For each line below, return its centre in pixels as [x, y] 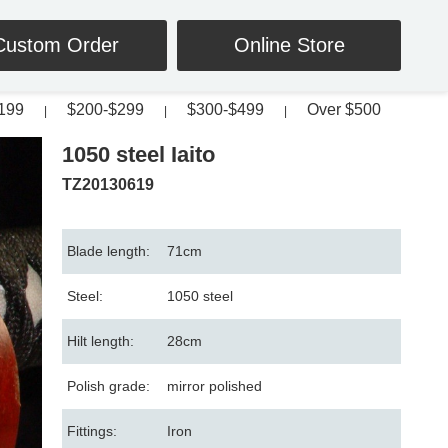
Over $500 [344, 109]
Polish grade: [108, 386]
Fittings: [92, 431]
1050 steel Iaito [138, 154]
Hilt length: [100, 341]
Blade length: [108, 251]
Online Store [289, 45]
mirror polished [214, 386]
